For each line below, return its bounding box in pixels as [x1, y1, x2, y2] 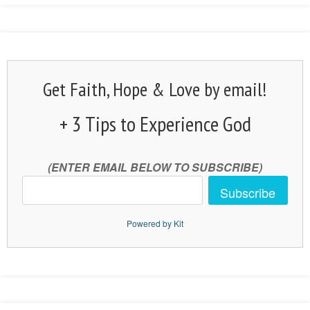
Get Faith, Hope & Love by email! [43, 76, 267, 102]
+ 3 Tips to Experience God [59, 110, 251, 138]
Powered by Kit [127, 217, 183, 230]
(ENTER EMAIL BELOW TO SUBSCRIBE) [48, 159, 262, 176]
